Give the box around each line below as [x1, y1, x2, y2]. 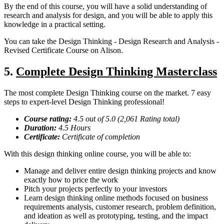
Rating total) [140, 114, 179, 123]
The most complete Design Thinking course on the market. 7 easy [4, 88, 211, 97]
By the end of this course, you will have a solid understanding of [4, 2, 207, 11]
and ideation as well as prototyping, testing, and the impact [24, 211, 208, 220]
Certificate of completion [60, 132, 140, 141]
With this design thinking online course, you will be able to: [4, 149, 191, 158]
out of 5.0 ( [83, 114, 120, 123]
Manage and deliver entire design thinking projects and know [24, 166, 216, 175]
